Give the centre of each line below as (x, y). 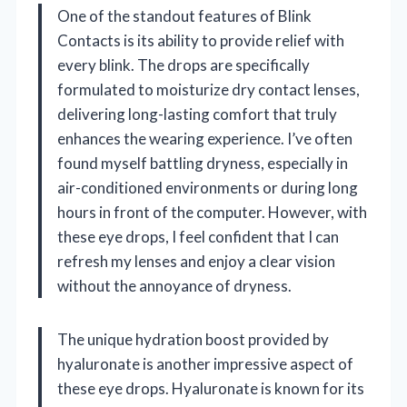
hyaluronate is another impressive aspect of (205, 363)
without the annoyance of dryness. (174, 285)
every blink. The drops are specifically (184, 65)
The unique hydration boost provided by (193, 339)
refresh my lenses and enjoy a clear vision (196, 261)
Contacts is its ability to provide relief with (201, 40)
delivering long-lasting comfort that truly (197, 114)
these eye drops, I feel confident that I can (198, 236)
